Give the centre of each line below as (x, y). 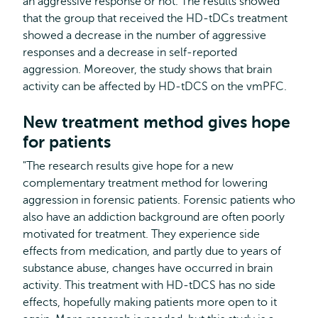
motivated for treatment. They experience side (141, 234)
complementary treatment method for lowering (145, 183)
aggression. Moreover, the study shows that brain (147, 69)
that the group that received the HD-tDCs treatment (155, 18)
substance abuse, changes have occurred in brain (148, 268)
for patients (67, 142)
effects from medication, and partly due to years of (152, 251)
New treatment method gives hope (157, 122)
